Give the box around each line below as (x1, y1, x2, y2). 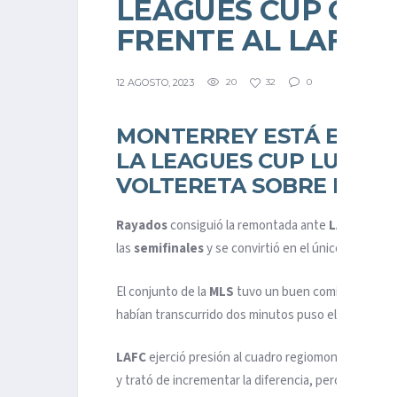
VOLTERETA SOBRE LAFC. (116, 173, 394, 199)
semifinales (134, 239, 206, 259)
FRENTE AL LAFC (116, 22, 365, 58)
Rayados (116, 216, 170, 236)
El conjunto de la (116, 282, 209, 301)
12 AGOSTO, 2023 (116, 76, 194, 90)
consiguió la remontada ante (170, 216, 329, 236)
